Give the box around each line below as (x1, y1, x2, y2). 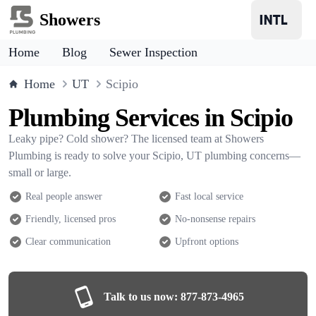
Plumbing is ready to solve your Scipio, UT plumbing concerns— (8, 150, 300, 162)
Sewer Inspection (109, 45, 197, 59)
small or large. (8, 166, 71, 178)
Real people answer (25, 191, 102, 202)
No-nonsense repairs (175, 214, 255, 224)
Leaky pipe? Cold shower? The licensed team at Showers (8, 133, 264, 145)
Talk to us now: (103, 291, 178, 303)
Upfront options (175, 236, 238, 247)
